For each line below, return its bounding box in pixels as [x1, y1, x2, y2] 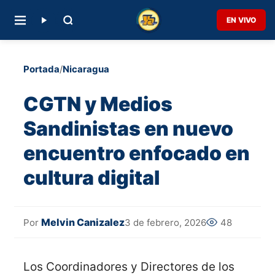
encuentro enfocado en [23, 141, 250, 165]
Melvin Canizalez [41, 216, 125, 229]
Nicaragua [63, 63, 109, 75]
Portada [23, 63, 60, 75]
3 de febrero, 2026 [125, 216, 206, 228]
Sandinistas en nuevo [23, 116, 233, 141]
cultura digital [23, 165, 160, 190]
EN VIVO [227, 15, 256, 25]
